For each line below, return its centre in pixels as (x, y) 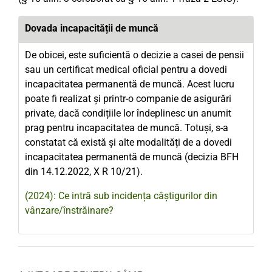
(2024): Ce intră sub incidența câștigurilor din (121, 196)
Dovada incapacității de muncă (92, 28)
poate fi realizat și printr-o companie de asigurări (128, 99)
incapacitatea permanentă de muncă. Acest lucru (130, 84)
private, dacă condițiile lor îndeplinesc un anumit (128, 113)
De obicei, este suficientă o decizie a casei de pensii (134, 55)
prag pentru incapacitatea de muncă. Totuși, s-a (127, 128)
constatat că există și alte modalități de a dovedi (128, 142)
